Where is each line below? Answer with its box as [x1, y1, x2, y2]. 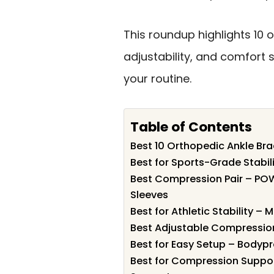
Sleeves [130, 188, 168, 202]
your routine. [124, 70, 191, 86]
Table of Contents [130, 117, 252, 136]
